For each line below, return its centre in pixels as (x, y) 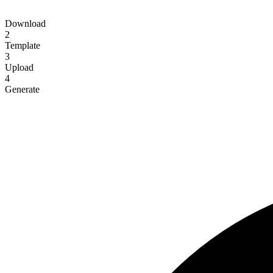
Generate (22, 89)
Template (23, 45)
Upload (19, 67)
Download (25, 23)
